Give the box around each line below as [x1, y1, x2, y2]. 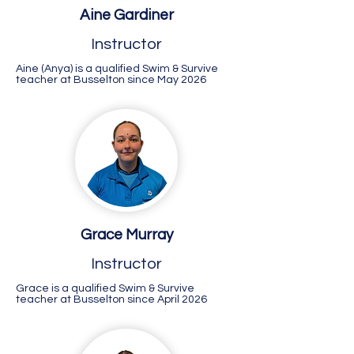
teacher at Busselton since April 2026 [16, 294, 207, 305]
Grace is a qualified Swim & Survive [16, 283, 194, 294]
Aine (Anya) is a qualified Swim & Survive [16, 63, 218, 74]
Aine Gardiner [79, 7, 174, 23]
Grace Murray [80, 227, 173, 243]
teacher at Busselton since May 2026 [16, 74, 206, 85]
